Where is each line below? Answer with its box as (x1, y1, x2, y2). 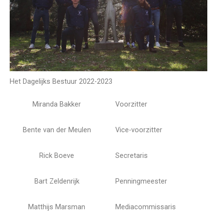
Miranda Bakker (32, 100, 81, 109)
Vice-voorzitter (115, 126, 162, 135)
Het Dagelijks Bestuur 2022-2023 (10, 77, 112, 86)
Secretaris (115, 152, 148, 160)
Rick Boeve (39, 152, 74, 160)
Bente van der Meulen (22, 126, 91, 135)
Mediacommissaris (115, 203, 176, 212)
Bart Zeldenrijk (34, 177, 79, 186)
